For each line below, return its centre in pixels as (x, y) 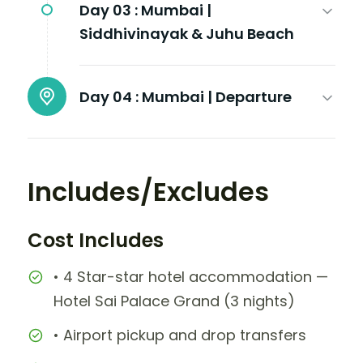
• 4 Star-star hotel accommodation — (191, 276)
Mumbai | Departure (217, 96)
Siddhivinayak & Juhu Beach (187, 33)
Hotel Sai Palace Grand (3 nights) (174, 301)
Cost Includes (96, 240)
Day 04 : (109, 96)
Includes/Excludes (148, 191)
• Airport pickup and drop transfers (180, 335)
